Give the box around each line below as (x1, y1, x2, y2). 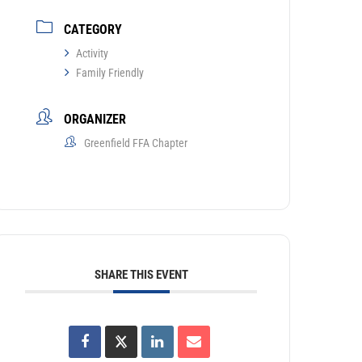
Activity (76, 47, 109, 61)
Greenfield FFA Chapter (84, 137, 188, 150)
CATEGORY (64, 22, 123, 38)
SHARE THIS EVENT (94, 267, 188, 283)
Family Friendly (76, 66, 145, 80)
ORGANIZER (64, 112, 127, 128)
